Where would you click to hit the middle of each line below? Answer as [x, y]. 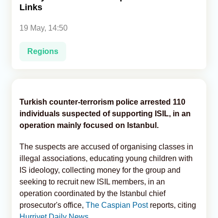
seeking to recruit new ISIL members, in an [92, 182]
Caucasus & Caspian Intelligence [67, 42]
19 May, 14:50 [44, 28]
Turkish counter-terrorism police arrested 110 [102, 102]
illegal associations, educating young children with [106, 158]
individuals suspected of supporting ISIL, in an [105, 113]
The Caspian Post [116, 205]
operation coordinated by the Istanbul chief [92, 193]
